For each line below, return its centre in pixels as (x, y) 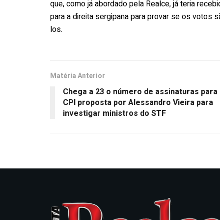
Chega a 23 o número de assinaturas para (140, 92)
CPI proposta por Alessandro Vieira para (138, 102)
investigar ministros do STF (114, 113)
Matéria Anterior (78, 76)
